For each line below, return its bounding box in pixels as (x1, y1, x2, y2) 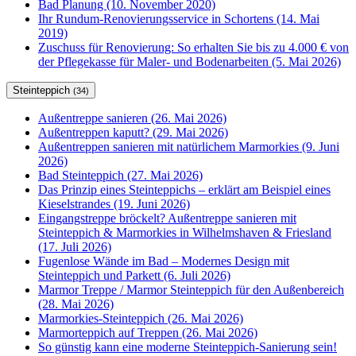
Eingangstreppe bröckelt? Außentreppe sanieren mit (38, 211, 296, 226)
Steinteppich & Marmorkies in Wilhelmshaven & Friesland (38, 226, 331, 240)
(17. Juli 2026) (38, 240, 111, 254)
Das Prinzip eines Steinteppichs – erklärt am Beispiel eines (38, 183, 331, 197)
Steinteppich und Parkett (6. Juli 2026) (38, 269, 230, 283)
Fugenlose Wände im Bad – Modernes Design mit (38, 254, 289, 269)
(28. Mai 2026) (38, 297, 114, 311)
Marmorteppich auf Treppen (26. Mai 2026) (38, 326, 257, 340)
